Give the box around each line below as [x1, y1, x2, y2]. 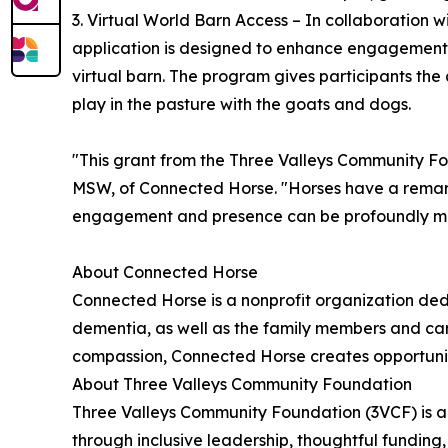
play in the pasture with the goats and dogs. [72, 93, 411, 114]
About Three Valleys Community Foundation [72, 373, 412, 394]
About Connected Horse [72, 261, 258, 282]
